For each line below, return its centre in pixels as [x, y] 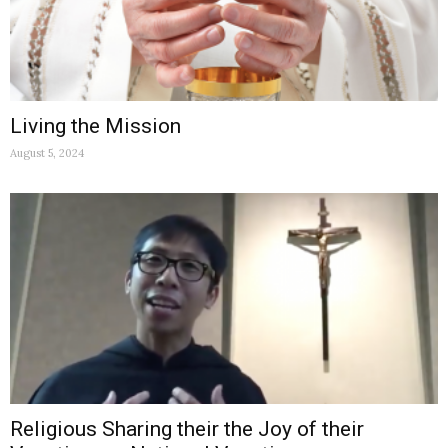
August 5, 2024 [47, 153]
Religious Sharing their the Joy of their [187, 429]
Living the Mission [95, 126]
